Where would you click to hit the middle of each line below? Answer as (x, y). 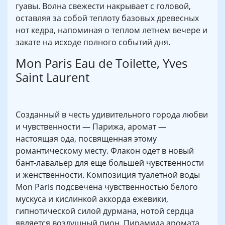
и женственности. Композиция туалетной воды (108, 175)
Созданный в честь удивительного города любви (112, 115)
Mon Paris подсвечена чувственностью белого (107, 187)
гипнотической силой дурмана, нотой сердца (105, 211)
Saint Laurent (52, 77)
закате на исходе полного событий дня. (93, 42)
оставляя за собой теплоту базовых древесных (107, 18)
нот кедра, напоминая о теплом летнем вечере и (111, 30)
